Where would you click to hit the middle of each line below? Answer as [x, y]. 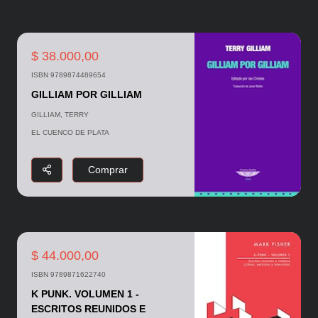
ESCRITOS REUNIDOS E [88, 309]
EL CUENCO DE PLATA [70, 132]
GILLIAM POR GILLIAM [86, 94]
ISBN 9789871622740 [68, 275]
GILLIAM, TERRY [60, 114]
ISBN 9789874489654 [68, 75]
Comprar [108, 170]
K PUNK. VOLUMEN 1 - [85, 294]
